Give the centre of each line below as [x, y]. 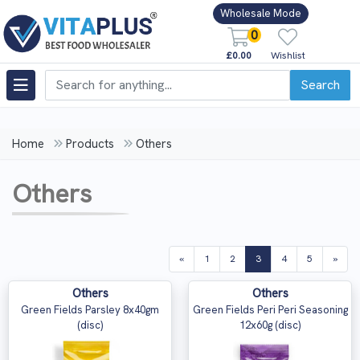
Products [90, 144]
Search [320, 84]
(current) [280, 258]
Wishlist [288, 55]
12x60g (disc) [270, 325]
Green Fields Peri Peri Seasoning [270, 310]
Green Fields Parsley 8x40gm [90, 310]
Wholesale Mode [260, 14]
